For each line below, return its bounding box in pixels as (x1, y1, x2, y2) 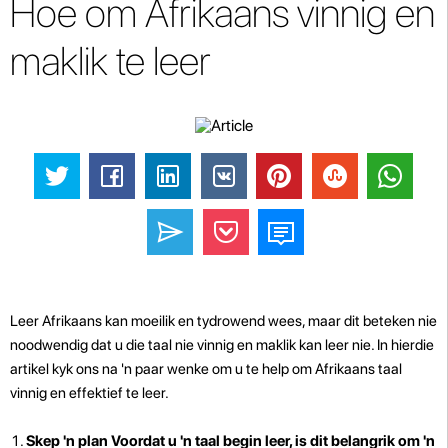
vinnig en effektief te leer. (10, 383, 169, 402)
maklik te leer (10, 37, 211, 85)
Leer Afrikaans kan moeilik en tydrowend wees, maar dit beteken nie (10, 311, 437, 330)
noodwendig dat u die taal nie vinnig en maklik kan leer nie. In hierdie (10, 335, 434, 354)
